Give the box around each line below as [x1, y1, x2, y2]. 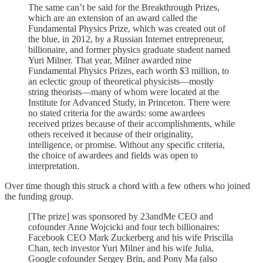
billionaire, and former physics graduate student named [28, 44, 230, 55]
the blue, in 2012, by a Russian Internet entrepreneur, [28, 33, 224, 44]
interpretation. [28, 160, 79, 171]
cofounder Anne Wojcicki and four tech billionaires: [28, 221, 220, 232]
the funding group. [5, 191, 73, 201]
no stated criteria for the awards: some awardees [28, 107, 205, 118]
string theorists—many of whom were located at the [28, 86, 219, 97]
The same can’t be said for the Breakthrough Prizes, [28, 2, 220, 12]
